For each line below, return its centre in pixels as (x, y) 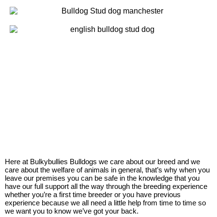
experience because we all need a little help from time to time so (105, 202)
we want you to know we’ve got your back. (72, 211)
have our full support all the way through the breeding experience (106, 186)
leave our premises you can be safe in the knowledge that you (102, 178)
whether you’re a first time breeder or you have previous (93, 194)
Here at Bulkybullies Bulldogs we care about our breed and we (102, 161)
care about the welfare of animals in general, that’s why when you (107, 170)
